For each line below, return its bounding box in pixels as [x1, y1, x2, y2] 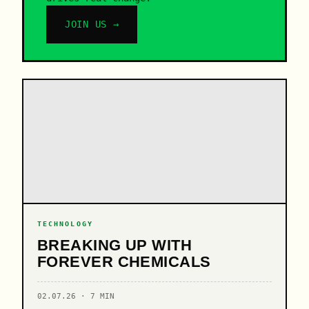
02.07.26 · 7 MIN [37, 291, 114, 301]
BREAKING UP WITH [37, 236, 192, 254]
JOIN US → [65, 18, 119, 30]
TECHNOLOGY [37, 219, 93, 228]
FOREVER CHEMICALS [37, 252, 211, 270]
